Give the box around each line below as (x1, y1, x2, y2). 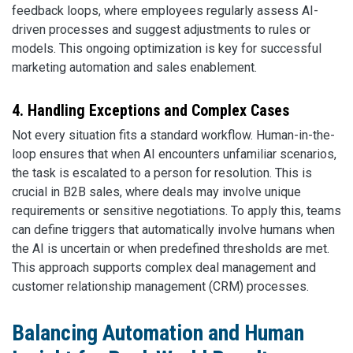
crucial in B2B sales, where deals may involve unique (12, 184, 301, 199)
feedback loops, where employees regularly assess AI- (12, 2, 318, 18)
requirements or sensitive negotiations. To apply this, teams (12, 203, 341, 218)
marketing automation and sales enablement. (12, 59, 257, 75)
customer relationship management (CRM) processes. (12, 278, 309, 294)
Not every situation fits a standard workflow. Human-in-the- (12, 127, 335, 143)
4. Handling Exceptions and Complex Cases (12, 100, 289, 120)
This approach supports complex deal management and (12, 259, 316, 275)
